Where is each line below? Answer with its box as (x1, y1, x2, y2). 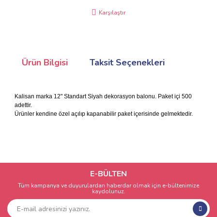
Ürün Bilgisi (22, 57, 68, 68)
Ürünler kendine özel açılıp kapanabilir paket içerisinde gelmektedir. (15, 110, 193, 117)
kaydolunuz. (92, 187, 125, 195)
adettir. (15, 102, 32, 108)
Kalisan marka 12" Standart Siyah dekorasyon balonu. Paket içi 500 (15, 93, 192, 100)
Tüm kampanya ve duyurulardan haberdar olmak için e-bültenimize (18, 182, 199, 189)
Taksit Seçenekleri (90, 57, 165, 68)
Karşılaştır (99, 9, 125, 16)
